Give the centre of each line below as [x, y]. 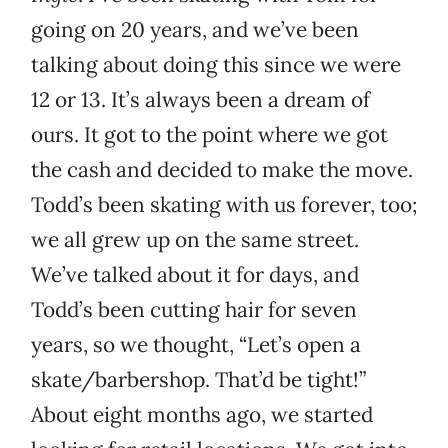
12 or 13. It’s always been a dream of [200, 100]
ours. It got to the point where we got [209, 135]
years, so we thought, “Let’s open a [196, 345]
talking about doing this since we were [216, 65]
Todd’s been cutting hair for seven [194, 310]
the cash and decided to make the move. [222, 170]
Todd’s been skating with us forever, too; [224, 205]
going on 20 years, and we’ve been [195, 30]
